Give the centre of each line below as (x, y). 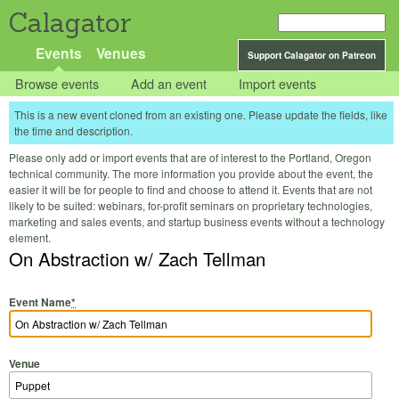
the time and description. (73, 131)
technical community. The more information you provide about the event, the (191, 174)
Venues (121, 53)
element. (30, 238)
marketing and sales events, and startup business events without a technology (197, 222)
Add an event (169, 84)
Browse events (57, 84)
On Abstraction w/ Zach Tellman (137, 259)
